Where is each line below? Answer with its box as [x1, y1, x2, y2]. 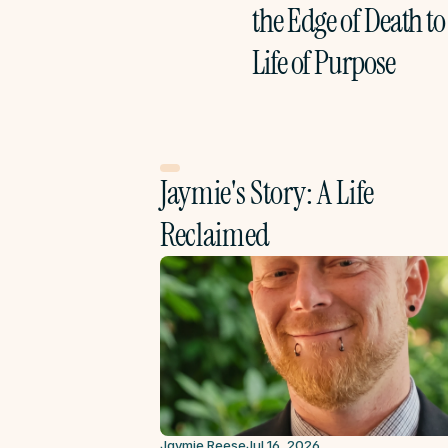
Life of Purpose [252, 42, 395, 84]
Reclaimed [160, 214, 271, 256]
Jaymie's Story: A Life [160, 172, 374, 214]
